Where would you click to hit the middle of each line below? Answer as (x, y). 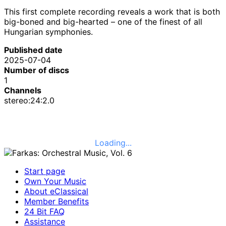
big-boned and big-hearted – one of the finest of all (103, 21)
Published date (33, 50)
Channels (23, 90)
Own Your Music (55, 181)
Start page (45, 171)
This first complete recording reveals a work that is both (112, 11)
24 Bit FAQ (44, 211)
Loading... (113, 143)
